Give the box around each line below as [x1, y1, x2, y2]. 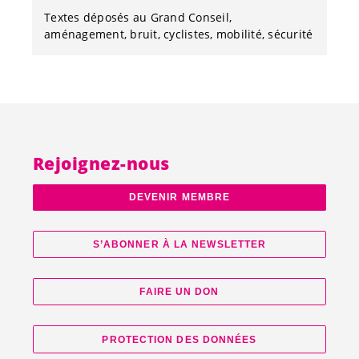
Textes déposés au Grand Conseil [44, 9, 229, 25]
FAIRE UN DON [139, 286, 220, 298]
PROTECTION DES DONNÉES [102, 333, 257, 345]
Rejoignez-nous [33, 151, 170, 175]
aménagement [44, 26, 124, 42]
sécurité [268, 26, 313, 42]
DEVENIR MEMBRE [128, 192, 231, 204]
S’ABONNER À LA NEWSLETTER [92, 238, 267, 250]
